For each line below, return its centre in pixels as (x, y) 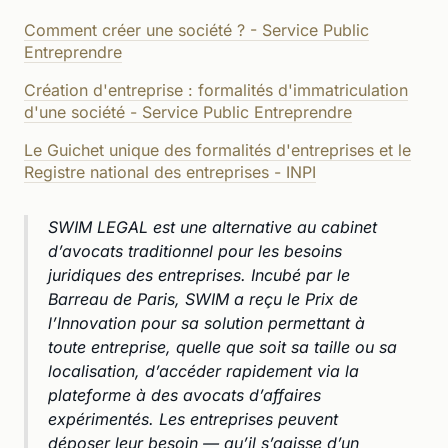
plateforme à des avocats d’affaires (184, 394)
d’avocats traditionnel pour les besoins (195, 250)
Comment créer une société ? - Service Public (196, 29)
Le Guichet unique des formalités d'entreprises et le (217, 149)
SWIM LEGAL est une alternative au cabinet (212, 226)
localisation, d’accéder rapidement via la (203, 370)
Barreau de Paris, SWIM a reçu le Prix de (203, 298)
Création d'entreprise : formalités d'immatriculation (216, 89)
